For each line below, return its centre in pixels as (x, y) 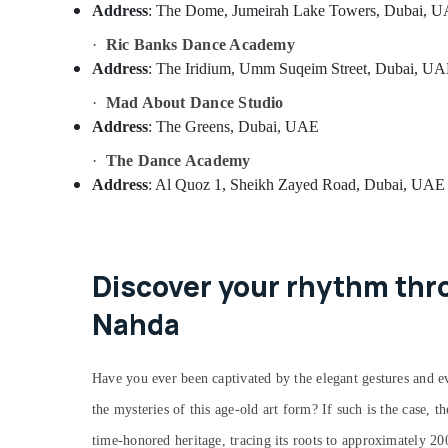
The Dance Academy (178, 160)
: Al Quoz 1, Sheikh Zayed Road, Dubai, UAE (296, 184)
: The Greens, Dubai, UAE (233, 126)
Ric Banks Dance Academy (200, 44)
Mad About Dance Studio (194, 102)
